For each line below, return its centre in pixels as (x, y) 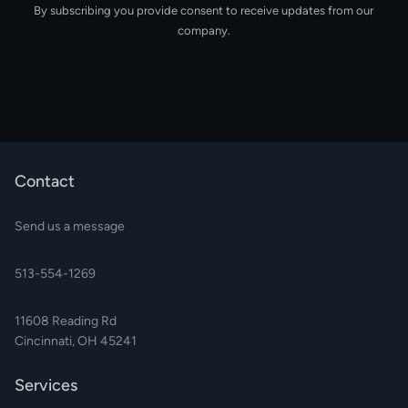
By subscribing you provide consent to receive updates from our (204, 11)
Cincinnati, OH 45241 (76, 342)
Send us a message (70, 227)
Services (46, 386)
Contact (45, 182)
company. (204, 31)
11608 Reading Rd (66, 321)
